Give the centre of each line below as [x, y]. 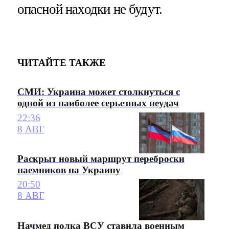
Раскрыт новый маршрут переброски [101, 159]
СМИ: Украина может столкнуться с [98, 92]
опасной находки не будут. [90, 9]
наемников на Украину [69, 170]
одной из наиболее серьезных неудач [98, 103]
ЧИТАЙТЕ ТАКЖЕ [61, 62]
